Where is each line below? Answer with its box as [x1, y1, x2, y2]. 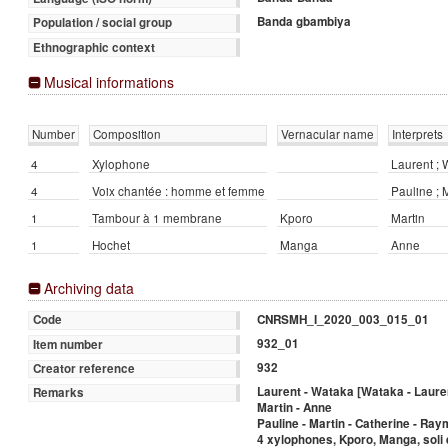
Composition [92, 125, 161, 143]
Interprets [391, 125, 443, 143]
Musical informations [44, 72, 174, 93]
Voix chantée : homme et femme [91, 182, 265, 200]
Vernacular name [280, 125, 374, 143]
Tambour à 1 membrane [91, 209, 222, 227]
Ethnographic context [32, 38, 155, 56]
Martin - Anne [257, 398, 333, 416]
